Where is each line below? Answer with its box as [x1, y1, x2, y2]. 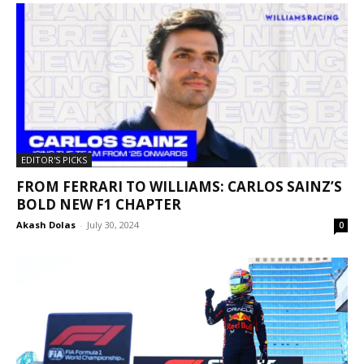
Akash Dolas [16, 218, 76, 231]
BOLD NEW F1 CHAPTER [16, 194, 181, 214]
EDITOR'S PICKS [21, 153, 87, 166]
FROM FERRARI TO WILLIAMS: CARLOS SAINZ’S [16, 176, 342, 196]
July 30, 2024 [87, 218, 139, 231]
